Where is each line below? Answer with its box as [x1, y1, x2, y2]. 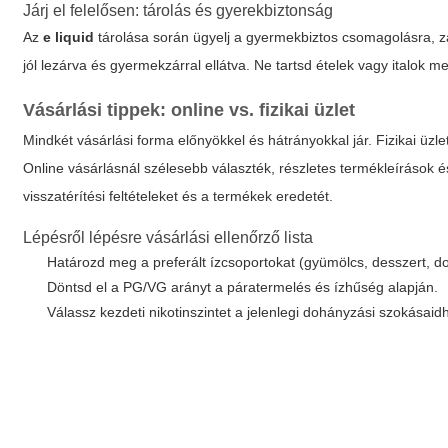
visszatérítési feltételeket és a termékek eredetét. [23, 188, 334, 204]
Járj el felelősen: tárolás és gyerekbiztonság [23, 2, 334, 19]
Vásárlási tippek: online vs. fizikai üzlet [23, 100, 356, 120]
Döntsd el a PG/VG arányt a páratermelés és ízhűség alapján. [47, 279, 439, 295]
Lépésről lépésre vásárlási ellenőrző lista [23, 229, 314, 246]
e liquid [43, 29, 95, 45]
